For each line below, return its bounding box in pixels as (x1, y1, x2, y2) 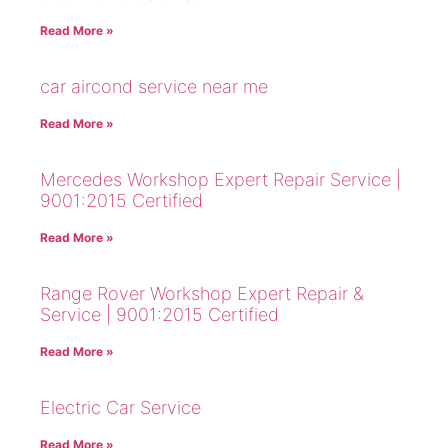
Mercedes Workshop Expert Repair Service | (40, 169, 401, 191)
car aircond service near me (40, 76, 268, 98)
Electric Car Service (40, 397, 201, 419)
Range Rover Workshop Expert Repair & (40, 283, 364, 305)
